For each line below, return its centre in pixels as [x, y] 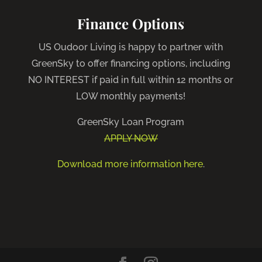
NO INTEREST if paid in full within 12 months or [131, 80]
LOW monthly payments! [131, 96]
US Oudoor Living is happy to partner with [131, 47]
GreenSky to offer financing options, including [131, 63]
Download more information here [130, 164]
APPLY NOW [131, 138]
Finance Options [131, 23]
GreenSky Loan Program [131, 122]
